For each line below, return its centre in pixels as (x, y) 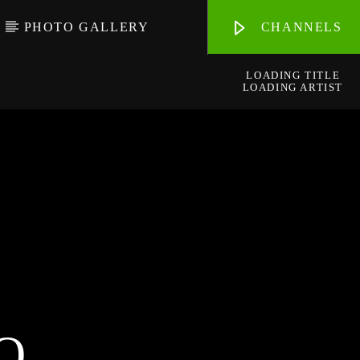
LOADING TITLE (293, 76)
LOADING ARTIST (293, 87)
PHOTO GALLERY (86, 27)
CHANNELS (299, 27)
